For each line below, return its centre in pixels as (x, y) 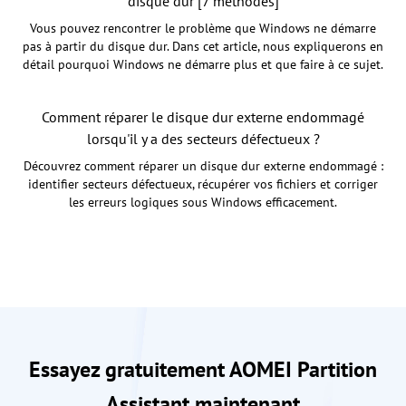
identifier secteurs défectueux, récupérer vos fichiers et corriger (203, 184)
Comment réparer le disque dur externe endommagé (203, 116)
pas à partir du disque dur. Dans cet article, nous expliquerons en (203, 46)
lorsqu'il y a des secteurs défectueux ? (203, 138)
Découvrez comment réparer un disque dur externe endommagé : (203, 165)
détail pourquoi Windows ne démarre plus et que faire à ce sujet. (203, 64)
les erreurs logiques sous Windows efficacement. (203, 202)
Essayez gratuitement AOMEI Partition (203, 369)
